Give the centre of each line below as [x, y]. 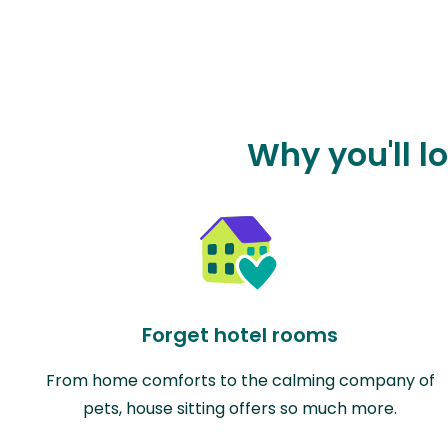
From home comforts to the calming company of [240, 380]
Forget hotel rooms [240, 334]
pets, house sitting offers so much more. [240, 408]
